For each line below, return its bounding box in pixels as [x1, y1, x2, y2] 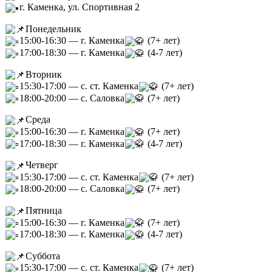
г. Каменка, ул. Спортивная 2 [19, 2, 140, 13]
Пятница [25, 205, 63, 216]
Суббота [25, 250, 61, 261]
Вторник [25, 69, 63, 80]
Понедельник [25, 23, 82, 34]
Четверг [25, 160, 59, 171]
